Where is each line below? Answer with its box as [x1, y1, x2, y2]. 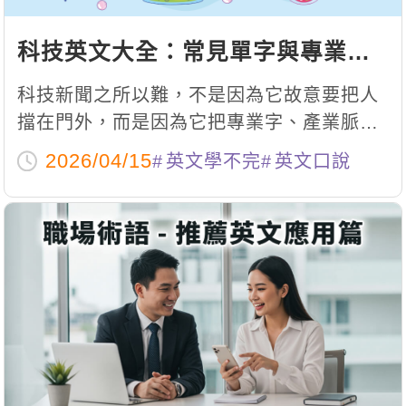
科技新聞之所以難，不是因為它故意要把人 [16, 84, 379, 105]
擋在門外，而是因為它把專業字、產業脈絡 [16, 111, 379, 132]
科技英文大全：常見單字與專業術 [16, 40, 371, 65]
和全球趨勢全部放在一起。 [16, 139, 246, 159]
